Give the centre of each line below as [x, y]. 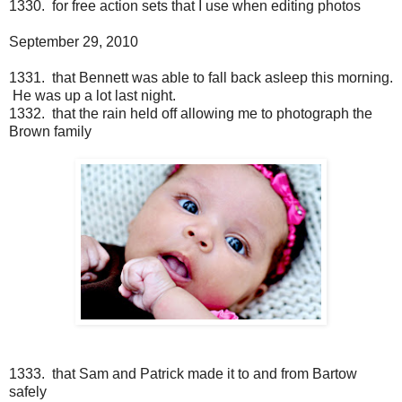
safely [28, 392]
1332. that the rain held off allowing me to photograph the [191, 114]
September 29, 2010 [74, 42]
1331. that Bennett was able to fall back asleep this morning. [201, 78]
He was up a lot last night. [92, 96]
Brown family [50, 132]
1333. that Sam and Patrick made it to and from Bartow [183, 374]
